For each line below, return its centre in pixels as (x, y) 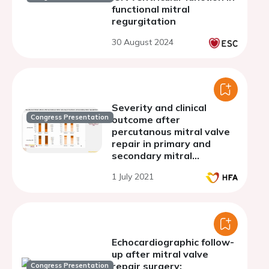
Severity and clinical (159, 107)
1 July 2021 (133, 177)
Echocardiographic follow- (173, 242)
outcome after (146, 119)
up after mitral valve (160, 254)
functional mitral (151, 9)
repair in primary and (161, 144)
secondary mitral (152, 156)
